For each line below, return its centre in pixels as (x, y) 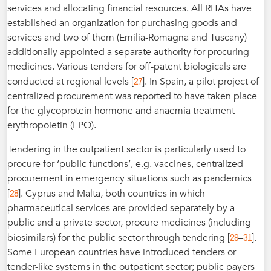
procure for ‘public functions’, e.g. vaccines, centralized (125, 164)
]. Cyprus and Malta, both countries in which (112, 193)
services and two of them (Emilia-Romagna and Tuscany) (127, 37)
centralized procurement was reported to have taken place (132, 96)
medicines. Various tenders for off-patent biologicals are (127, 66)
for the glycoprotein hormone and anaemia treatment (121, 110)
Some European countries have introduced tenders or (122, 252)
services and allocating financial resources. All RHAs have (129, 8)
